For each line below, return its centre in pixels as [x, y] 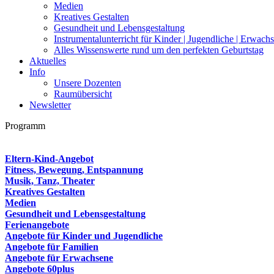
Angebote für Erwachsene [59, 258]
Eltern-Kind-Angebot [49, 159]
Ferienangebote [37, 225]
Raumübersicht [83, 94]
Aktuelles [48, 61]
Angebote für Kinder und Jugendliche [84, 236]
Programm [25, 126]
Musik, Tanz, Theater [50, 181]
